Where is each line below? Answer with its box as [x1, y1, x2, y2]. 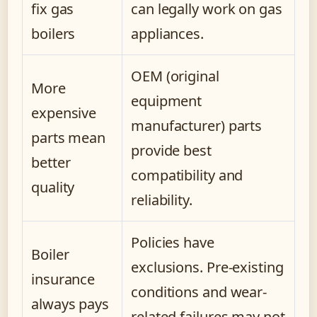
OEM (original [131, 66, 219, 86]
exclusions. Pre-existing [131, 257, 284, 277]
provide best [131, 140, 212, 160]
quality [31, 177, 75, 197]
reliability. [131, 190, 192, 209]
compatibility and [131, 165, 243, 185]
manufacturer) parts [131, 115, 263, 135]
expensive [31, 103, 97, 122]
